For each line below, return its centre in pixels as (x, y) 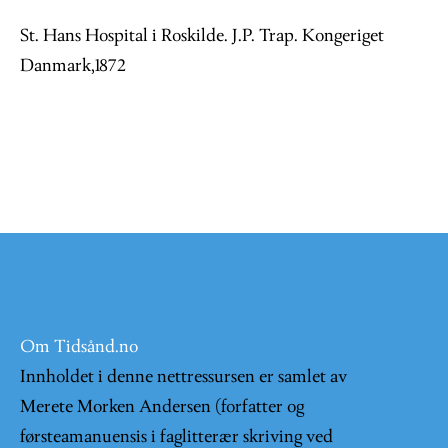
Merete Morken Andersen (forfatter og (162, 408)
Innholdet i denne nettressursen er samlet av (183, 378)
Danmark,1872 (73, 66)
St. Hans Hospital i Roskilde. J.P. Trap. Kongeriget (202, 36)
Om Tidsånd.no (79, 348)
